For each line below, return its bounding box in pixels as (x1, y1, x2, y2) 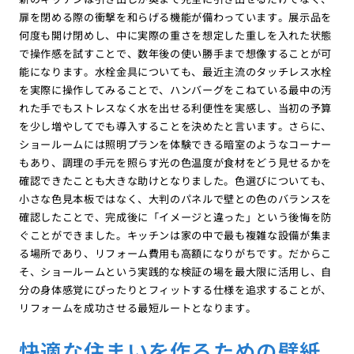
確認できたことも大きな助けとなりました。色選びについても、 (18, 172, 333, 188)
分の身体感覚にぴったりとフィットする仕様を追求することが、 (18, 281, 333, 297)
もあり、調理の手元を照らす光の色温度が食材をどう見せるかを (18, 154, 333, 170)
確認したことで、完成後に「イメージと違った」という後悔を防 (18, 209, 333, 224)
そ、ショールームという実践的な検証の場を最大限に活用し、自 (18, 263, 333, 279)
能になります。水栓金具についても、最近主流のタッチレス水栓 (18, 63, 333, 79)
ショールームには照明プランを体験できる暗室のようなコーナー (18, 136, 333, 152)
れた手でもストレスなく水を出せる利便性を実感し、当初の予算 (18, 100, 333, 115)
